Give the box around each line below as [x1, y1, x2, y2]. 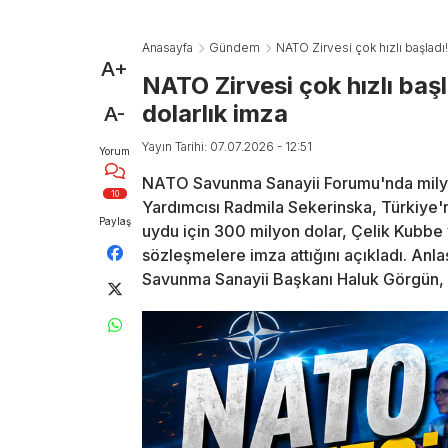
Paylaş [98, 215, 131, 227]
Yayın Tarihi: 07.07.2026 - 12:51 [142, 139, 312, 154]
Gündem [209, 40, 260, 55]
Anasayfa [142, 40, 193, 55]
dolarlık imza [142, 99, 288, 128]
